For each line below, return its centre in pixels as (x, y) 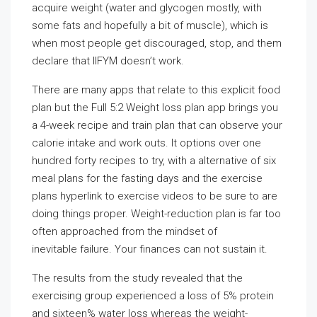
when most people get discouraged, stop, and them (157, 43)
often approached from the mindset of (125, 231)
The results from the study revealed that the (137, 278)
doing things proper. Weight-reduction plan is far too (156, 214)
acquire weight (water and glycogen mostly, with (147, 8)
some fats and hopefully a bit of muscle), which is (150, 25)
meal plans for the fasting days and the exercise (147, 178)
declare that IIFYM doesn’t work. (108, 61)
